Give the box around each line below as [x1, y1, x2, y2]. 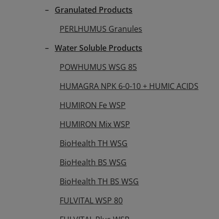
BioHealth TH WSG [60, 137, 128, 149]
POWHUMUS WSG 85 [60, 61, 137, 72]
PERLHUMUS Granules [60, 23, 142, 34]
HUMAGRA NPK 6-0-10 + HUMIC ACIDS [60, 80, 198, 91]
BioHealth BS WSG [60, 156, 127, 168]
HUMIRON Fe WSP [60, 99, 126, 110]
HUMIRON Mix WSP [60, 118, 130, 130]
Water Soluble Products [55, 42, 142, 53]
